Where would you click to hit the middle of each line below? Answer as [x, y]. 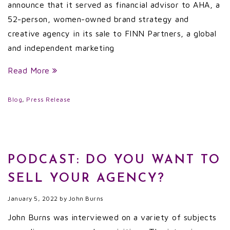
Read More [30, 70]
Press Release [49, 99]
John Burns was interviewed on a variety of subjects [112, 217]
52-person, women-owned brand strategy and [98, 19]
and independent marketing [61, 48]
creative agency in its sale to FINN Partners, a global [112, 33]
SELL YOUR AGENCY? [87, 179]
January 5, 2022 [33, 198]
